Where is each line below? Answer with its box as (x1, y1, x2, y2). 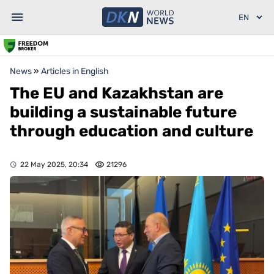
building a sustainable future (10, 103, 237, 122)
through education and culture (10, 122, 253, 141)
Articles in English (41, 66, 109, 76)
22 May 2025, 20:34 (20, 160, 88, 169)
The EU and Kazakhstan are (10, 84, 223, 103)
